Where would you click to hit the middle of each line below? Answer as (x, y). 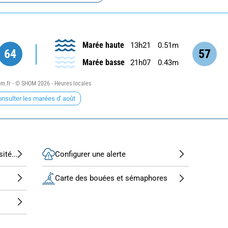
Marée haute (103, 45)
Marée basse (103, 62)
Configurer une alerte (90, 154)
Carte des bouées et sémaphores (111, 178)
